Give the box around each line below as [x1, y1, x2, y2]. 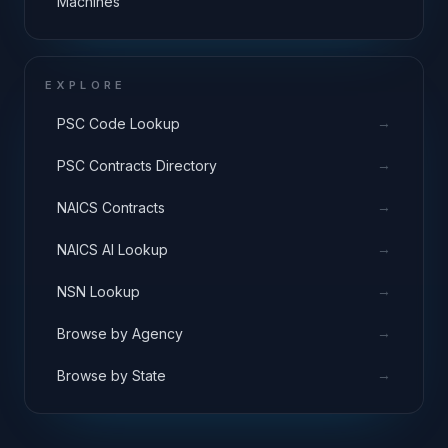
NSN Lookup [57, 282, 140, 300]
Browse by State [57, 366, 166, 384]
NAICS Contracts [57, 198, 165, 216]
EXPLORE [45, 78, 127, 92]
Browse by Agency [57, 324, 183, 342]
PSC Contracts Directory [57, 156, 217, 174]
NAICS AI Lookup [57, 240, 168, 258]
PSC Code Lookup [57, 114, 180, 132]
